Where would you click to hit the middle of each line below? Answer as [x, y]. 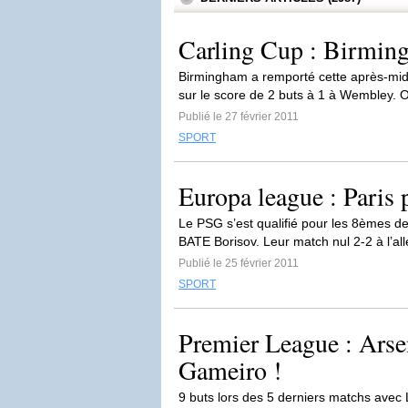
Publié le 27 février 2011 [239, 117]
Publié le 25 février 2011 [239, 263]
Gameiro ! [230, 370]
